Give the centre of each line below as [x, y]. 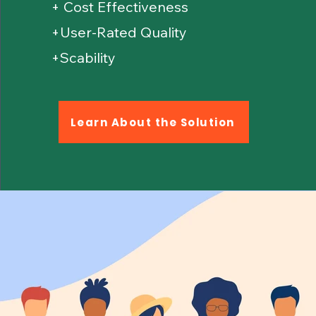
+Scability [84, 57]
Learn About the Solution [152, 122]
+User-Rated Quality [119, 32]
